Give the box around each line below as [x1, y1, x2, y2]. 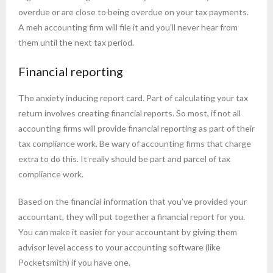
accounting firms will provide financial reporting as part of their [18, 123, 255, 134]
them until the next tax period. [18, 37, 134, 48]
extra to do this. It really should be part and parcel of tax [18, 154, 230, 165]
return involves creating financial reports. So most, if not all [18, 108, 241, 119]
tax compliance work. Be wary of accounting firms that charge [18, 138, 251, 149]
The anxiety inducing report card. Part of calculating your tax [18, 93, 248, 104]
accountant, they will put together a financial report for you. [18, 211, 245, 222]
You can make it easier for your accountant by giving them [18, 227, 237, 238]
